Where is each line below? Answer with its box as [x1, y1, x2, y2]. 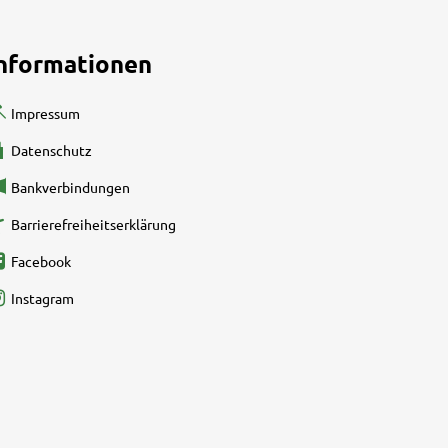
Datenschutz [11, 140, 92, 159]
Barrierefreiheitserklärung [11, 214, 176, 233]
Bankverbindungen [11, 177, 130, 196]
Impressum [11, 103, 80, 122]
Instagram [11, 288, 74, 307]
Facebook [11, 251, 71, 270]
